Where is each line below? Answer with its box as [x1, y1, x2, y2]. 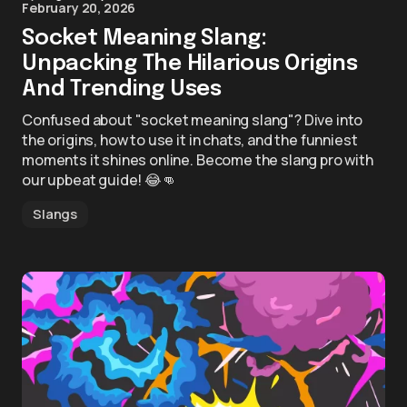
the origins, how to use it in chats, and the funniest [22, 130, 358, 150]
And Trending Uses [22, 78, 222, 101]
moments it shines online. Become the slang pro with [22, 150, 373, 170]
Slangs [33, 204, 78, 223]
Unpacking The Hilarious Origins [22, 53, 358, 75]
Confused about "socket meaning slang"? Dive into [22, 110, 363, 130]
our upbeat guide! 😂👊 [22, 170, 176, 190]
